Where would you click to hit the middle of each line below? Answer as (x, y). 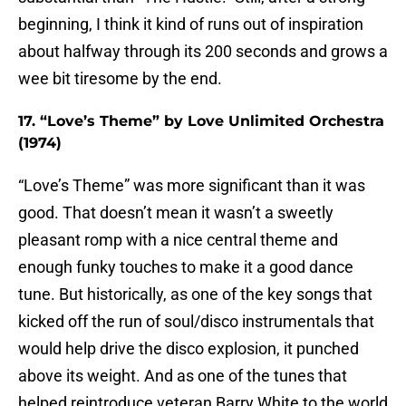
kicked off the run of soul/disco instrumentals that (196, 322)
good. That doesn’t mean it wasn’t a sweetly (176, 213)
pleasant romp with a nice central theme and (178, 240)
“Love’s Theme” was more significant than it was (192, 186)
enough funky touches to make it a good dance (186, 267)
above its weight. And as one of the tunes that (183, 376)
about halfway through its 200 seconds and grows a (203, 52)
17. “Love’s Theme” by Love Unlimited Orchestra (201, 121)
